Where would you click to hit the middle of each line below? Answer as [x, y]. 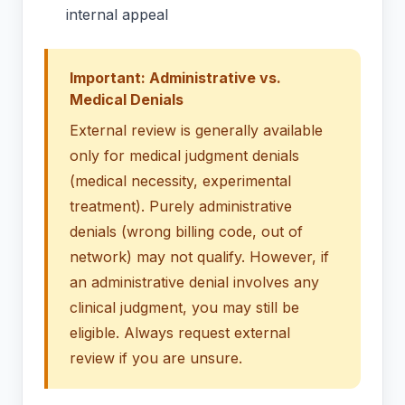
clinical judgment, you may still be [184, 308]
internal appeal [117, 15]
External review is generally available [196, 131]
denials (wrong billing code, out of [186, 232]
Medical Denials [127, 100]
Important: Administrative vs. [175, 78]
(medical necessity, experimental [180, 181]
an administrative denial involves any [194, 283]
